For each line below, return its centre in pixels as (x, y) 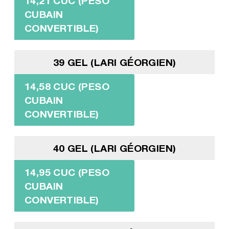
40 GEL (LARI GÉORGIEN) (114, 148)
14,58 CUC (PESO (67, 86)
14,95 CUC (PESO (67, 172)
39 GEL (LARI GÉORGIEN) (114, 62)
